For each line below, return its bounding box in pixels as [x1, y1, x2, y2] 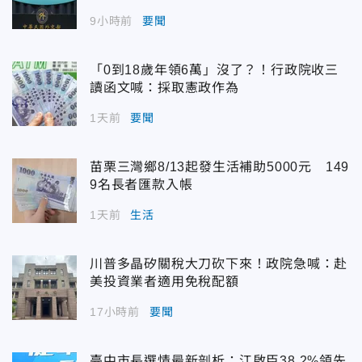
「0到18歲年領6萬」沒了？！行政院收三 [90, 63, 339, 78]
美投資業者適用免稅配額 [90, 275, 239, 289]
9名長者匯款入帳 [90, 178, 193, 192]
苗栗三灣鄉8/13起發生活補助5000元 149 [90, 160, 350, 175]
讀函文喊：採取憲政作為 [90, 81, 239, 95]
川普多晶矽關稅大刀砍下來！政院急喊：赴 [90, 257, 348, 271]
